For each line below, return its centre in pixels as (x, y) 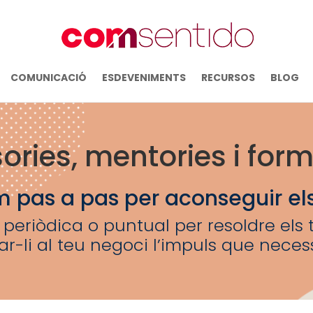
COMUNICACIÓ (49, 78)
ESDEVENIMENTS (144, 78)
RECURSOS (228, 78)
